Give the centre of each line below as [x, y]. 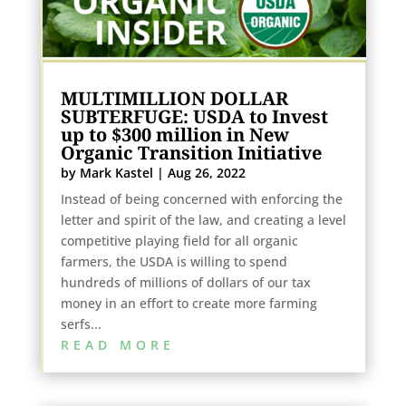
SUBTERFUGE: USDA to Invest [194, 117]
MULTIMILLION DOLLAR [174, 99]
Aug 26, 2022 [206, 173]
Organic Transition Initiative [191, 153]
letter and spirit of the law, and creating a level [203, 220]
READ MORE [117, 345]
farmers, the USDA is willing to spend [174, 262]
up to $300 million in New [174, 135]
